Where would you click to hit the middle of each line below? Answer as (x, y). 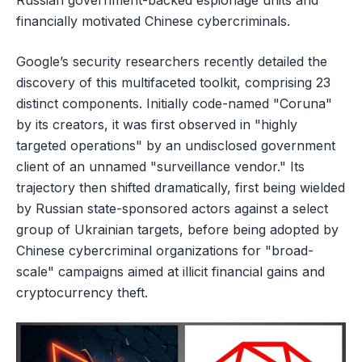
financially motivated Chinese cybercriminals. (153, 21)
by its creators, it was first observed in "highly (157, 125)
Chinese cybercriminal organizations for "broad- (165, 251)
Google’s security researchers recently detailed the (172, 62)
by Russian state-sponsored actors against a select (172, 209)
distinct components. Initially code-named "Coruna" (174, 104)
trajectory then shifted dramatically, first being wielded (181, 188)
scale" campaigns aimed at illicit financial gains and (170, 272)
